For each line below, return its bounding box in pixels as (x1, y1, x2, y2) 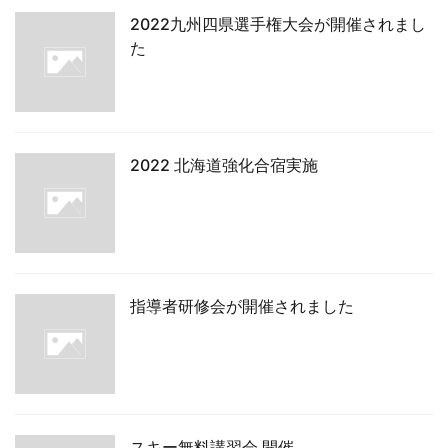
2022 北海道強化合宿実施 (130, 155, 318, 175)
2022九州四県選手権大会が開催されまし (130, 14, 426, 34)
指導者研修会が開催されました (130, 296, 354, 316)
